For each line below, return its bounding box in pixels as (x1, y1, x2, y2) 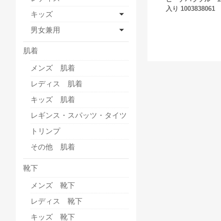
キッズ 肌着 (31, 95, 75, 104)
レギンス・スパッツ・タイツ (31, 111, 127, 120)
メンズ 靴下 (31, 181, 75, 189)
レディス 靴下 (31, 196, 82, 205)
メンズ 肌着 (31, 64, 75, 73)
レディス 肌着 (31, 79, 82, 88)
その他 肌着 (31, 143, 75, 151)
